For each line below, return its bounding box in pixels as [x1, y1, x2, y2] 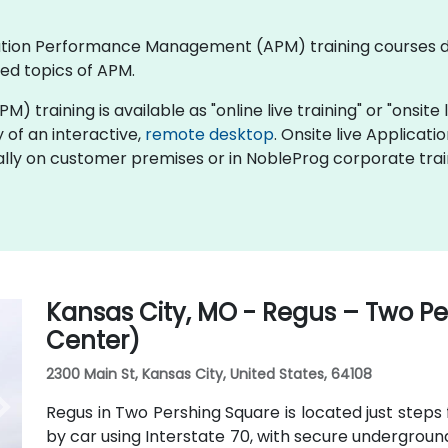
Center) [45, 323, 140, 357]
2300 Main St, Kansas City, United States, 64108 [45, 363, 372, 384]
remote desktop [145, 122, 274, 146]
